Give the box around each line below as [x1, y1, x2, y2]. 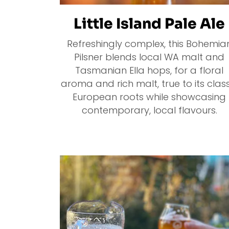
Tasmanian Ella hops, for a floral [75, 64, 223, 77]
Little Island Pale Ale [74, 15, 225, 33]
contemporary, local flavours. [81, 104, 217, 117]
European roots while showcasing [73, 90, 226, 104]
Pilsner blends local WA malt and [74, 51, 224, 64]
